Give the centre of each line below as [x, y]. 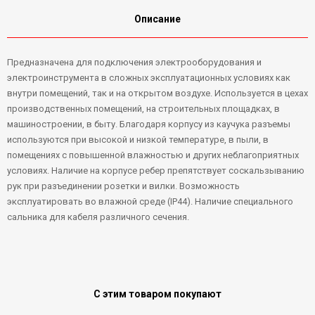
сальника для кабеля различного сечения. [98, 217]
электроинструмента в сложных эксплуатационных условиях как [149, 77]
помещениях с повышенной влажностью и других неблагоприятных [153, 155]
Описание [157, 19]
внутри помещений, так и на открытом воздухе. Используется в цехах [157, 93]
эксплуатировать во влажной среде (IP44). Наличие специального [150, 201]
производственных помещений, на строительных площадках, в [143, 108]
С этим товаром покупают [157, 294]
